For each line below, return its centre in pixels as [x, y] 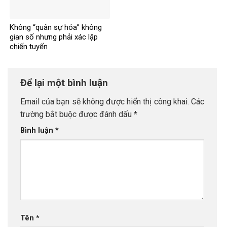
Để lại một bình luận [65, 83]
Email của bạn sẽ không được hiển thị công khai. [105, 102]
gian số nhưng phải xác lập [54, 37]
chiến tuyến [29, 47]
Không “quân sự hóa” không [56, 28]
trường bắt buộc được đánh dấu [77, 115]
